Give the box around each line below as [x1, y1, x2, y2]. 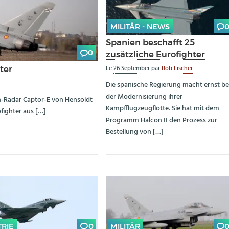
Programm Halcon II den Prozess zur [106, 114, 218, 126]
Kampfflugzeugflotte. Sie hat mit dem [106, 102, 220, 114]
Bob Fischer [162, 63, 193, 73]
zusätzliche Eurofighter [106, 49, 205, 60]
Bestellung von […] [106, 126, 164, 138]
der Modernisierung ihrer [106, 90, 183, 103]
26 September [113, 63, 152, 73]
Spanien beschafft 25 [106, 37, 195, 48]
